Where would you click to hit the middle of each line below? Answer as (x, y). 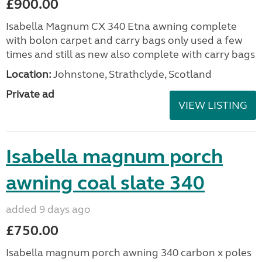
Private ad (30, 94)
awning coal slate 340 (105, 183)
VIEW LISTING (213, 105)
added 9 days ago (48, 209)
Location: (29, 74)
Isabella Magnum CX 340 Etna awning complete (121, 26)
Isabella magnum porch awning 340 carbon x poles (129, 253)
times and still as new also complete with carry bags (130, 54)
